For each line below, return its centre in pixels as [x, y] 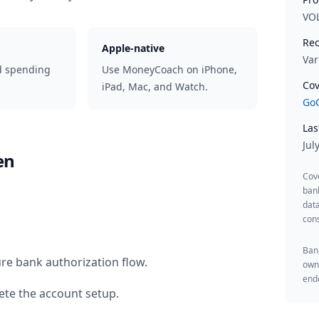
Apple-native [134, 48]
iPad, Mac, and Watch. [155, 87]
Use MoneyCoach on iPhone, [170, 69]
